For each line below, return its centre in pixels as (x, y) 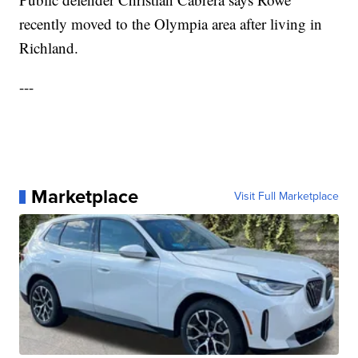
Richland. (49, 48)
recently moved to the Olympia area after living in (171, 24)
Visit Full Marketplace (286, 197)
